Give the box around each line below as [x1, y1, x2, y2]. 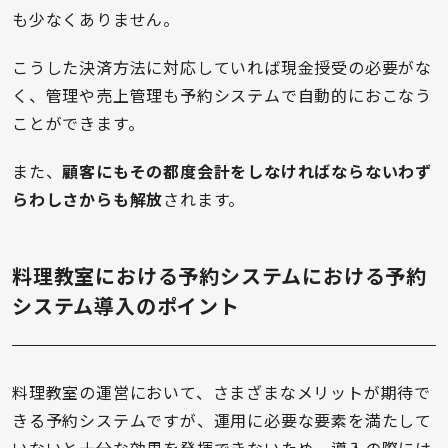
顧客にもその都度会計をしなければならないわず [62, 158, 433, 183]
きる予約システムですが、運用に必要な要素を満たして [12, 407, 432, 432]
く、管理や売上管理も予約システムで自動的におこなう [12, 82, 432, 107]
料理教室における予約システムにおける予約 [12, 260, 427, 290]
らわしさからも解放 [12, 186, 164, 211]
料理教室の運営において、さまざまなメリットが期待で [12, 379, 431, 404]
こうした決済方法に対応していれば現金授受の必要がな [12, 54, 432, 79]
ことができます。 [12, 110, 145, 135]
